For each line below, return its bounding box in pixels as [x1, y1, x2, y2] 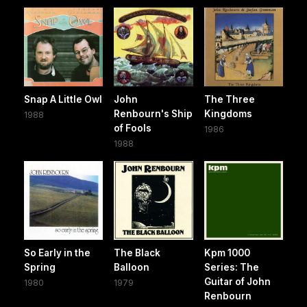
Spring [24, 262, 56, 273]
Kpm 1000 [204, 247, 250, 259]
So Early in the [24, 247, 90, 259]
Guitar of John [204, 276, 271, 288]
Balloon [114, 262, 150, 273]
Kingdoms [204, 108, 252, 120]
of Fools [114, 123, 152, 134]
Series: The [204, 262, 259, 273]
